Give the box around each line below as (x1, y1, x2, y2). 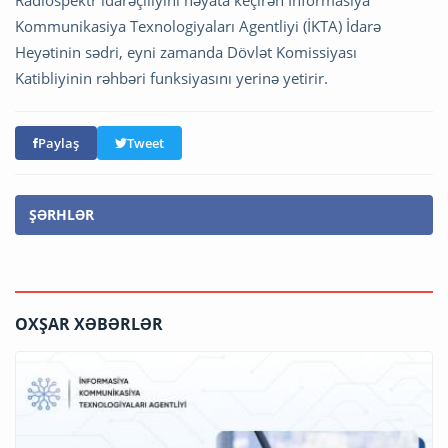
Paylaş (38, 134, 79, 153)
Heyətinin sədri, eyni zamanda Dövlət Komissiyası (15, 42, 357, 63)
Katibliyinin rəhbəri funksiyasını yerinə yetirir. (15, 68, 328, 89)
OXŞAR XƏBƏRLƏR (15, 313, 163, 336)
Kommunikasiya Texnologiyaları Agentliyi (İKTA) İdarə (15, 16, 381, 37)
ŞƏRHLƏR (29, 205, 94, 225)
